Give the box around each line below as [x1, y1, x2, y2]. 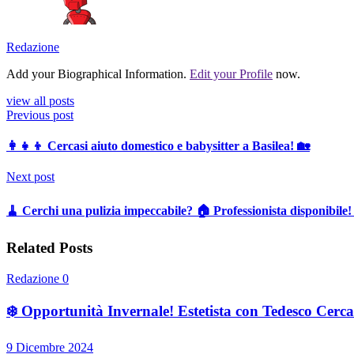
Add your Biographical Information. [6, 66, 190, 81]
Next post [6, 170, 55, 184]
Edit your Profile [190, 66, 273, 81]
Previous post [6, 107, 73, 122]
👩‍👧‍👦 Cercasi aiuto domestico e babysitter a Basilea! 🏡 [6, 139, 310, 153]
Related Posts [6, 239, 92, 256]
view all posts [6, 93, 74, 107]
